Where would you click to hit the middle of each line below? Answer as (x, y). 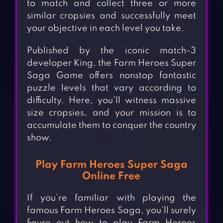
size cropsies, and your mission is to (111, 113)
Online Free (111, 177)
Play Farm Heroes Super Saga (111, 165)
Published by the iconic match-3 (111, 51)
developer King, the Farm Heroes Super (111, 63)
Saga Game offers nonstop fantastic (111, 76)
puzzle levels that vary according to (111, 88)
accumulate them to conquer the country (111, 126)
